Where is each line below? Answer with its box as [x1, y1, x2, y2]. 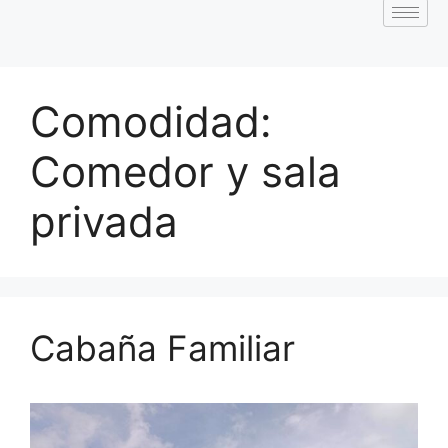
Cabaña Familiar [30, 326, 295, 369]
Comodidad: [30, 95, 272, 147]
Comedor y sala [30, 145, 341, 197]
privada [30, 195, 178, 247]
